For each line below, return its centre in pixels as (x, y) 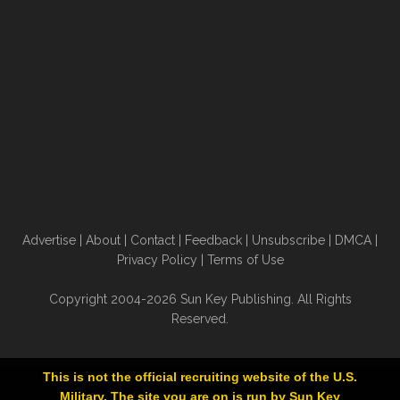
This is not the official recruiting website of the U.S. (200, 377)
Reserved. (200, 319)
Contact (153, 240)
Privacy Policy (157, 260)
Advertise (49, 240)
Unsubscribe (288, 240)
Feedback (213, 240)
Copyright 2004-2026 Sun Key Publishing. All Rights (200, 299)
